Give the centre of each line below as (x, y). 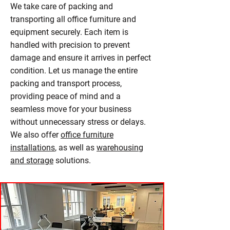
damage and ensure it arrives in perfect (81, 58)
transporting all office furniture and (73, 19)
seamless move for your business (71, 109)
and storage (32, 160)
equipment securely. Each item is (69, 32)
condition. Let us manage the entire (74, 71)
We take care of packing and (62, 6)
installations (33, 148)
